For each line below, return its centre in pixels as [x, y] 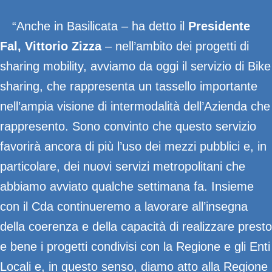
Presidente [219, 26]
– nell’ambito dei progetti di [175, 46]
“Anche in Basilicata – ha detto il [100, 26]
